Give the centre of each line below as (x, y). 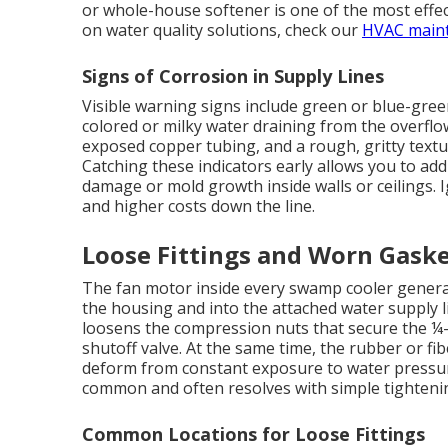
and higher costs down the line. (198, 206)
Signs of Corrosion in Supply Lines (233, 76)
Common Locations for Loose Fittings (253, 434)
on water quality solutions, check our (222, 30)
